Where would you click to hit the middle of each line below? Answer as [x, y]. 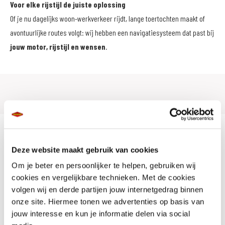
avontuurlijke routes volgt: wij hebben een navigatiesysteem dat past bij [112, 32]
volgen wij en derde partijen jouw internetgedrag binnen [107, 189]
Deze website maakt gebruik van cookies [85, 150]
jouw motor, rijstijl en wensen [58, 46]
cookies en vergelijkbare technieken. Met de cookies [104, 177]
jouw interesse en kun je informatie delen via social [101, 213]
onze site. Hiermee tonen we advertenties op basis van [108, 201]
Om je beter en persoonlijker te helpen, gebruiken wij [104, 165]
